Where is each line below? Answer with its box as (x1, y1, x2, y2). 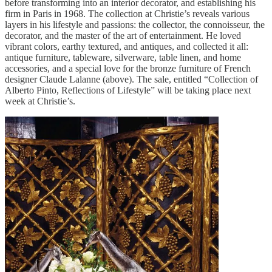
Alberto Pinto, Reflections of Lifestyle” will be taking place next (5, 84, 251, 95)
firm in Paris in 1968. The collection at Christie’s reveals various (5, 8, 250, 19)
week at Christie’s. (5, 95, 78, 106)
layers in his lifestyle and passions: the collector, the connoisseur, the (5, 19, 265, 30)
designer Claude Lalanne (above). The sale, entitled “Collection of (5, 73, 258, 84)
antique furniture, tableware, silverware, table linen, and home (5, 52, 241, 63)
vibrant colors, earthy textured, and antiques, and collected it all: (5, 41, 248, 52)
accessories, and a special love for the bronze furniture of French (5, 63, 251, 73)
